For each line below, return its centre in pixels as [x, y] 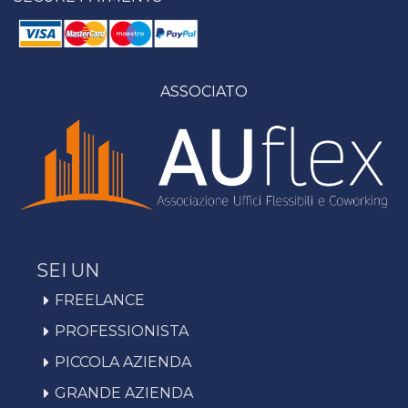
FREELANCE [100, 301]
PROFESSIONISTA [122, 331]
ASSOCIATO [204, 91]
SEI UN [68, 271]
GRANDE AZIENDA [124, 393]
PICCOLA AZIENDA [123, 362]
